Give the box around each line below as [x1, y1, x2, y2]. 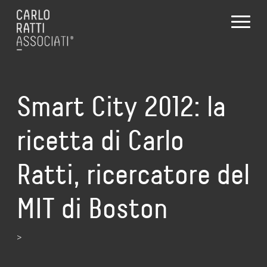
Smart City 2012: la [17, 90, 226, 123]
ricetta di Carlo [17, 124, 184, 157]
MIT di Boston [17, 192, 168, 225]
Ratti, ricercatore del [17, 158, 250, 191]
